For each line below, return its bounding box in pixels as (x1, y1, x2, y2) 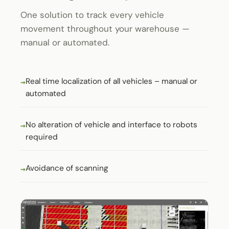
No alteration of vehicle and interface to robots (26, 119, 197, 130)
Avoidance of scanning (26, 163, 108, 173)
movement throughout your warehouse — (20, 22, 190, 34)
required (26, 131, 58, 142)
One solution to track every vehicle (20, 9, 164, 20)
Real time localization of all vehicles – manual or (26, 76, 197, 86)
